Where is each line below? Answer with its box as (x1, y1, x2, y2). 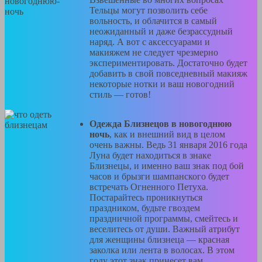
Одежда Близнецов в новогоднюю (89, 119, 232, 129)
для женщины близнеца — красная (89, 235, 229, 245)
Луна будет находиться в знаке (89, 150, 211, 161)
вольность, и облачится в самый (89, 16, 217, 26)
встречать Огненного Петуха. (89, 182, 208, 192)
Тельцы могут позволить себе (89, 5, 208, 16)
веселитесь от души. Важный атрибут (89, 224, 240, 235)
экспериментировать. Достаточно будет (89, 58, 247, 68)
